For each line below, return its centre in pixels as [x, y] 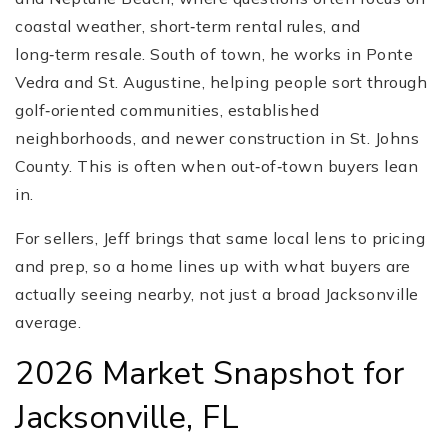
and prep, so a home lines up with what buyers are [213, 266]
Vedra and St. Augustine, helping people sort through [221, 82]
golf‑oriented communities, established [167, 110]
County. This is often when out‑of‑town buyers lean [216, 166]
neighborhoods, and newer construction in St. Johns [217, 138]
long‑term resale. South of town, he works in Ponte [214, 54]
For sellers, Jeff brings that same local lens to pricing [220, 238]
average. [48, 322]
